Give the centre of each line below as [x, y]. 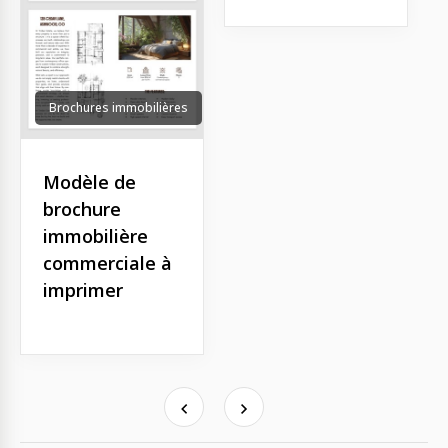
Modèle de [89, 181]
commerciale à [107, 262]
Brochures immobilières [118, 107]
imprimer [83, 289]
